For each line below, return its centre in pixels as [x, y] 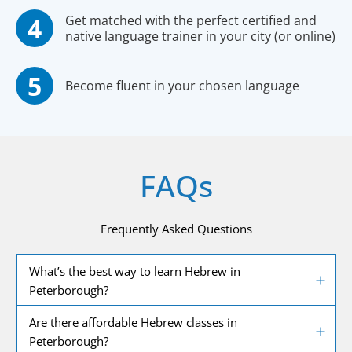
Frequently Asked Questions [176, 229]
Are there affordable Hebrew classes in [133, 322]
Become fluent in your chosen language [182, 86]
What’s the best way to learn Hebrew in [135, 271]
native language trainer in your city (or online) [200, 37]
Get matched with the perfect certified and [191, 21]
